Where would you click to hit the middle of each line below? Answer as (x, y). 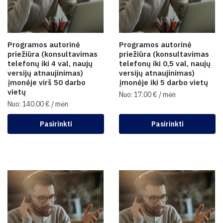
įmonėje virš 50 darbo (47, 82)
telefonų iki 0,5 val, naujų (165, 63)
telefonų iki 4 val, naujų (50, 63)
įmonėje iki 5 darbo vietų (164, 82)
